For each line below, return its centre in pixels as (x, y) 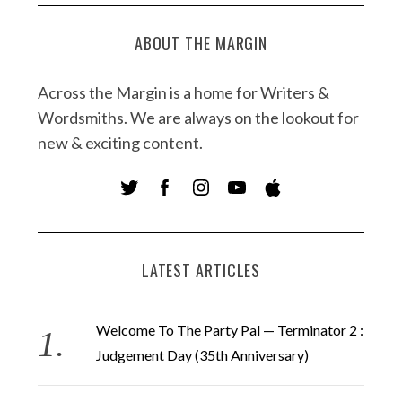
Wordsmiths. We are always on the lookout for (198, 118)
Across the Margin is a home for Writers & (183, 93)
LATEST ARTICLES (201, 271)
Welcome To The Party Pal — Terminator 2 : (230, 330)
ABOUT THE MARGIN (201, 44)
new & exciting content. (120, 143)
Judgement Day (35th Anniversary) (203, 355)
